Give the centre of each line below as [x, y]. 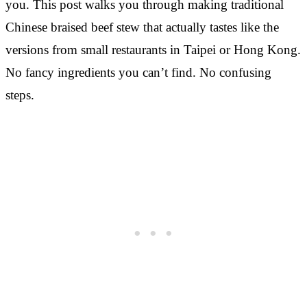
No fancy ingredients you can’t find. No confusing [138, 72]
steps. [20, 95]
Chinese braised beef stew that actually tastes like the [142, 27]
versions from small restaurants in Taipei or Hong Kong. [153, 49]
